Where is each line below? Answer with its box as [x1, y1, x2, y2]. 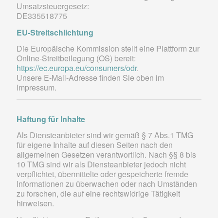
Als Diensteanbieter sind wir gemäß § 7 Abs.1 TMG [16, 129, 193, 141]
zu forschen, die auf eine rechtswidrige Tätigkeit [16, 188, 180, 200]
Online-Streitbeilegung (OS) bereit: [16, 53, 136, 64]
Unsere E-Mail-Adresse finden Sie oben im [16, 72, 164, 84]
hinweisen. [16, 198, 54, 209]
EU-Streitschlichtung [16, 26, 93, 38]
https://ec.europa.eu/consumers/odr [16, 62, 137, 74]
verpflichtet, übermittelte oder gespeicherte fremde [16, 168, 188, 180]
